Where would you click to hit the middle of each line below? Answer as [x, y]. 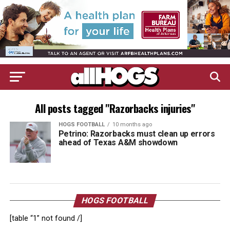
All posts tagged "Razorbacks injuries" [115, 108]
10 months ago [132, 124]
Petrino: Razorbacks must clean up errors [137, 134]
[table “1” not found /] [46, 218]
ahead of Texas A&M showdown [118, 142]
